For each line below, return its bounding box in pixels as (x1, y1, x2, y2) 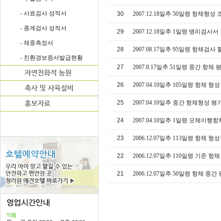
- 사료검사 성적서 (20, 10, 67, 17)
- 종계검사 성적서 (20, 25, 67, 32)
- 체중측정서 (20, 39, 53, 46)
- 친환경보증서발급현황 (20, 54, 83, 61)
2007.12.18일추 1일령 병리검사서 (133, 28, 219, 35)
